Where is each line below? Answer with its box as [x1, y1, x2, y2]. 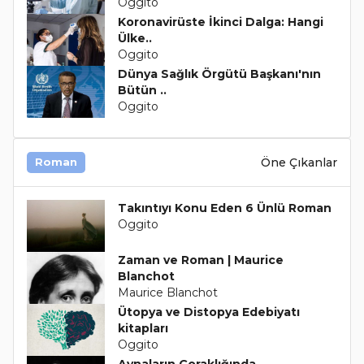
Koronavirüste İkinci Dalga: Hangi [117, 15, 323, 29]
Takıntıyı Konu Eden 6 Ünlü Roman [117, 201, 331, 215]
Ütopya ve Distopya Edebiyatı [117, 305, 300, 319]
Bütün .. [117, 83, 167, 97]
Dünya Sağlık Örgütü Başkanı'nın [117, 67, 321, 81]
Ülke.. [117, 31, 152, 45]
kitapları [117, 321, 168, 336]
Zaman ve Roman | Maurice [117, 253, 284, 267]
